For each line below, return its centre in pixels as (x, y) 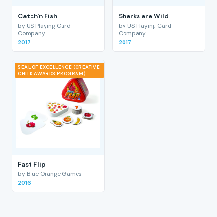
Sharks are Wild (144, 16)
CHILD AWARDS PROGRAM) (52, 73)
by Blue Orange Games (50, 174)
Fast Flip (32, 164)
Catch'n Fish (38, 16)
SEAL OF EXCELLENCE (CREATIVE (59, 67)
